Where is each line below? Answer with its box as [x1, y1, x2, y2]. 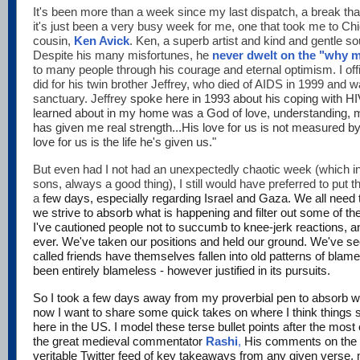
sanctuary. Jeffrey [33, 92, 130, 106]
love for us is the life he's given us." [33, 135, 216, 149]
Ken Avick [71, 34, 129, 48]
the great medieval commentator [33, 334, 206, 349]
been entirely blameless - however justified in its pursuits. [33, 264, 330, 278]
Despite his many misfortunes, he [33, 48, 209, 63]
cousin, [33, 34, 71, 48]
